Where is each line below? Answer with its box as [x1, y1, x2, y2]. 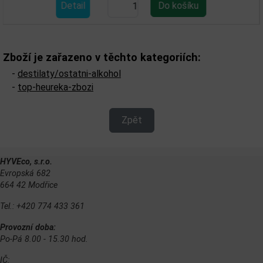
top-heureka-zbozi [18, 82, 93, 93]
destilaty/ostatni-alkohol [18, 68, 121, 79]
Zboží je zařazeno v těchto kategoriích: [3, 51, 201, 63]
